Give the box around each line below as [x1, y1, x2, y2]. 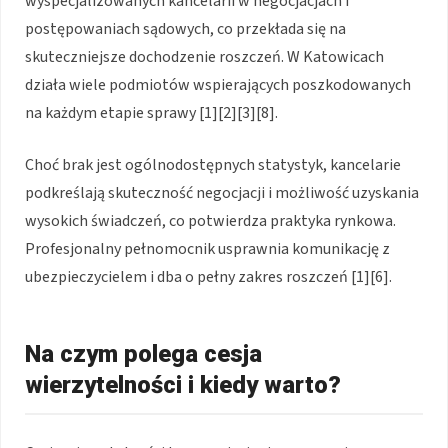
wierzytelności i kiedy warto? [25, 371, 341, 400]
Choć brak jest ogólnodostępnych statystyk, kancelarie [25, 154, 401, 177]
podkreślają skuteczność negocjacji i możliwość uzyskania [25, 182, 419, 205]
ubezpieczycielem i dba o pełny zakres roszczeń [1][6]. [25, 266, 392, 289]
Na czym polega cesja [25, 340, 262, 369]
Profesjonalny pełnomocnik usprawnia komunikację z [25, 238, 390, 261]
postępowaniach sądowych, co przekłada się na [25, 18, 346, 41]
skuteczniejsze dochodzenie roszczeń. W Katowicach [25, 46, 384, 69]
